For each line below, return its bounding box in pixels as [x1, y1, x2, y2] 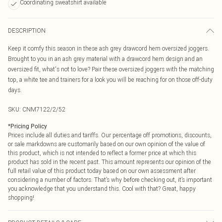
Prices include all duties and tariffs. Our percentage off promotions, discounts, [8, 131, 212, 139]
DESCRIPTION [8, 27, 46, 34]
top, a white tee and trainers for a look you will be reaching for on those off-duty [8, 76, 213, 83]
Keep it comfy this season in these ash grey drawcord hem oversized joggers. [8, 45, 209, 52]
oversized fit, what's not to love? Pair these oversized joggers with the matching [8, 65, 214, 73]
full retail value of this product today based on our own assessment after [8, 167, 196, 174]
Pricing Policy [10, 123, 47, 130]
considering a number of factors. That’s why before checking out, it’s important [8, 176, 212, 183]
